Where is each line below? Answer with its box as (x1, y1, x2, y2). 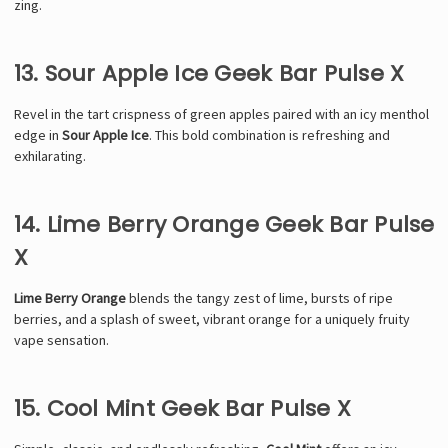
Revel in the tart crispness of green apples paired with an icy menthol (13, 104, 429, 123)
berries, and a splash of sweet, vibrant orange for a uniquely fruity (13, 309, 410, 328)
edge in (13, 125, 62, 144)
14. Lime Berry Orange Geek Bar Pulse (13, 208, 435, 240)
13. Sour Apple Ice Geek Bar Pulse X (13, 57, 405, 89)
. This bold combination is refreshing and (148, 125, 390, 144)
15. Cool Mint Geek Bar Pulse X (13, 392, 351, 424)
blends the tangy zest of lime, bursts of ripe (125, 288, 393, 307)
